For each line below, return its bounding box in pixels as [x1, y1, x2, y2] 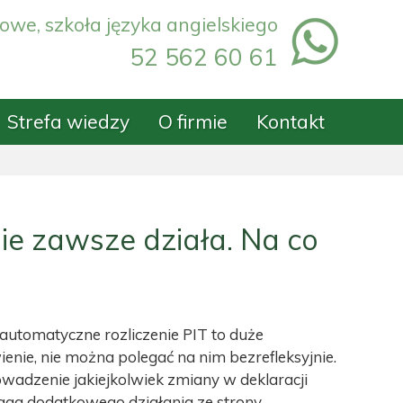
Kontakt [256, 110, 325, 133]
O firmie [158, 110, 228, 133]
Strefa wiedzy [7, 110, 130, 133]
